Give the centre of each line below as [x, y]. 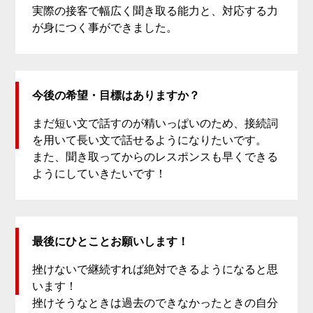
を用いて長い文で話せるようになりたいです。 [150, 140]
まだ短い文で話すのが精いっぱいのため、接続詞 [155, 124]
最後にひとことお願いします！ [111, 242]
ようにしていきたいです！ [100, 174]
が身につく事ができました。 [105, 28]
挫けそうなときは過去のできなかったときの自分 [155, 303]
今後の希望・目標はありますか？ [116, 96]
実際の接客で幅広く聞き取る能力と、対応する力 [155, 11]
